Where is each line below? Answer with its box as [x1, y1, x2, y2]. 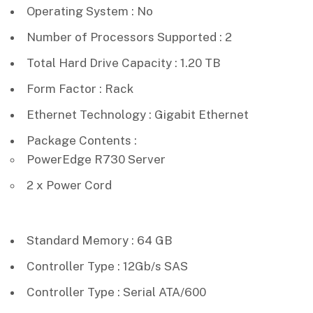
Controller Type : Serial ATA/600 [27, 284, 206, 299]
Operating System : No [27, 3, 153, 18]
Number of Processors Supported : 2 [27, 29, 232, 44]
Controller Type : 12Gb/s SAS [27, 259, 188, 273]
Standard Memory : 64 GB [27, 233, 173, 247]
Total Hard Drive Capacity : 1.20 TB [27, 55, 221, 70]
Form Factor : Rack [27, 81, 133, 96]
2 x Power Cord [27, 177, 112, 192]
